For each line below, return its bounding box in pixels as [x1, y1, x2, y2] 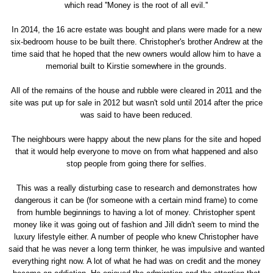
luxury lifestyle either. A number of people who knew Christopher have [14, 232, 259, 241]
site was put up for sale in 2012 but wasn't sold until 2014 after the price [10, 97, 263, 107]
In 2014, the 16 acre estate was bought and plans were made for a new [11, 24, 261, 34]
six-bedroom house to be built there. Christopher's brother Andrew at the [10, 37, 263, 46]
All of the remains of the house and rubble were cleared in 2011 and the [11, 85, 262, 95]
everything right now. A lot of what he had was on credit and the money [12, 256, 261, 266]
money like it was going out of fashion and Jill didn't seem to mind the [13, 219, 260, 229]
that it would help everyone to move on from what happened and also [15, 146, 258, 156]
